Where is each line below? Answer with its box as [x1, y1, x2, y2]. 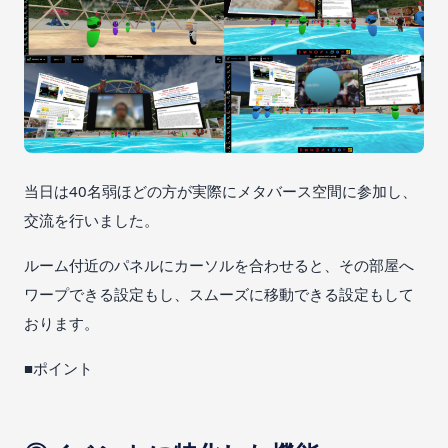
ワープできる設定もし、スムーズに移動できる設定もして [24, 283, 414, 304]
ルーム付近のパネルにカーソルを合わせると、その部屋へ [24, 254, 414, 275]
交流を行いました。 [24, 209, 159, 230]
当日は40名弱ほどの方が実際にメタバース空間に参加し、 [24, 180, 417, 201]
